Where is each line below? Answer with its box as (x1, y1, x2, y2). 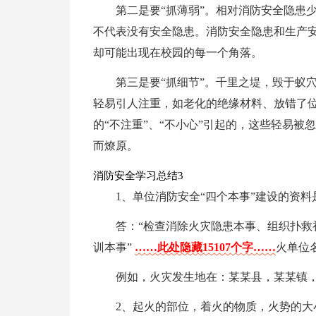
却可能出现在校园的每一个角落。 (92, 47, 262, 59)
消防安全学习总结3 (92, 170, 183, 181)
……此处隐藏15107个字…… (134, 241, 276, 253)
